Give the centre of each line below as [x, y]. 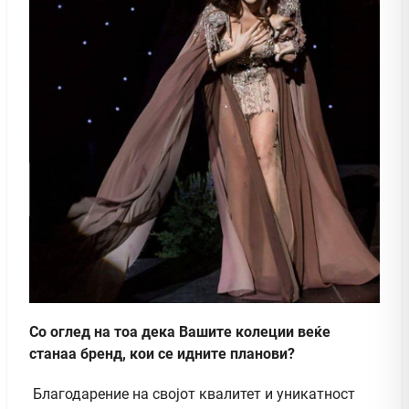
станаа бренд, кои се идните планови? [162, 354]
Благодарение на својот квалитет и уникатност [192, 394]
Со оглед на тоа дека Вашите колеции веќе [180, 332]
